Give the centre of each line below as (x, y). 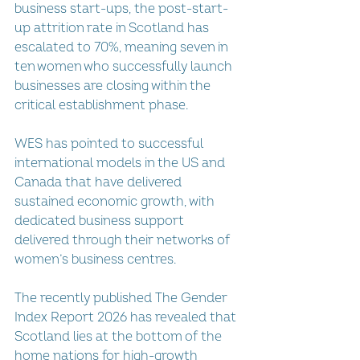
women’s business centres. (95, 259)
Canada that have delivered (100, 182)
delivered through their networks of (124, 240)
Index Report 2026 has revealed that (127, 317)
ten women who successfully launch (125, 66)
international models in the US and (121, 163)
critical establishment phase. (101, 105)
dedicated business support (101, 221)
